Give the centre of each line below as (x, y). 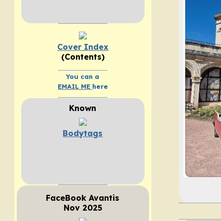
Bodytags (83, 133)
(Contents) (83, 56)
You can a (83, 77)
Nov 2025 (83, 208)
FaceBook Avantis (83, 198)
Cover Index (83, 47)
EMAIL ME (75, 87)
